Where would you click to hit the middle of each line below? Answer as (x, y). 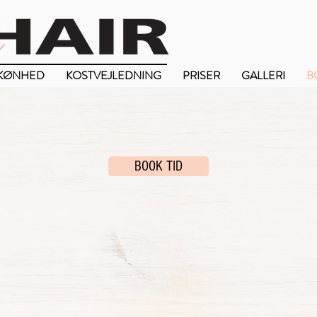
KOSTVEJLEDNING (114, 75)
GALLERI (263, 75)
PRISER (201, 75)
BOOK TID (158, 166)
